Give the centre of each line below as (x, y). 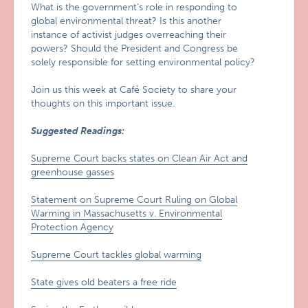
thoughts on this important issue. (103, 103)
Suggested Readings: (78, 131)
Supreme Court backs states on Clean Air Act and (140, 158)
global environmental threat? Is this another (126, 21)
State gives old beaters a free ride (104, 282)
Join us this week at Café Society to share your (134, 90)
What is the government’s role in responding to (134, 7)
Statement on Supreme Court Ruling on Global (134, 200)
